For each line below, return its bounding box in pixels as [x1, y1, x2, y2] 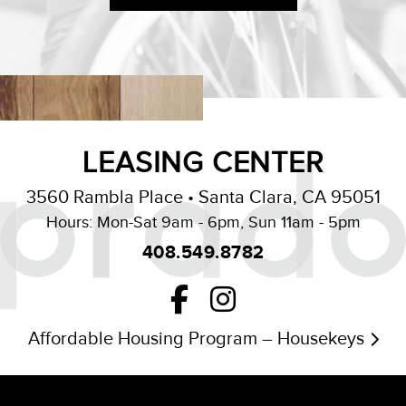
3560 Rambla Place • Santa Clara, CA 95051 [25, 187, 381, 208]
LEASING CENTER [82, 147, 324, 180]
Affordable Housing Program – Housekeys [28, 328, 364, 350]
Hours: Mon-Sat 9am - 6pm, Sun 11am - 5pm [45, 213, 361, 232]
